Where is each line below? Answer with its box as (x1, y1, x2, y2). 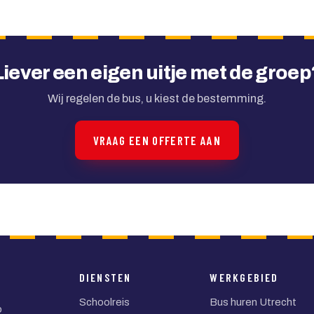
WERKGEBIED (210, 271, 279, 284)
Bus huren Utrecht (210, 296, 297, 308)
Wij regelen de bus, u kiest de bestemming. (48, 93, 266, 104)
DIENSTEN (78, 271, 132, 284)
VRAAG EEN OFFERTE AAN (93, 132, 221, 147)
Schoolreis (78, 296, 130, 308)
